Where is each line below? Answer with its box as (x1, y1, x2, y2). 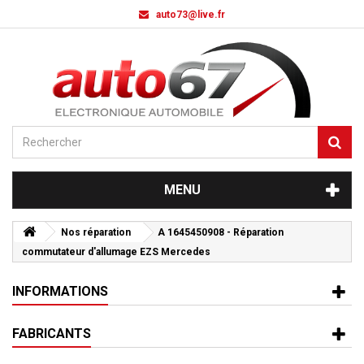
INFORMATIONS (12, 284, 108, 299)
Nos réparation (61, 227, 131, 238)
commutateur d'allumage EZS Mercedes (22, 246, 210, 258)
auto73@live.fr (156, 9, 225, 20)
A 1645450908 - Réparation (158, 227, 284, 238)
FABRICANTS (12, 326, 91, 341)
